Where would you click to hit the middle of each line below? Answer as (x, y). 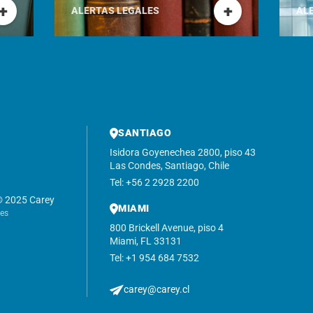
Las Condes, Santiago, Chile (169, 166)
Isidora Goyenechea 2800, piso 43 (183, 152)
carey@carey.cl (156, 289)
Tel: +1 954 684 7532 (154, 258)
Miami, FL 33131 (146, 241)
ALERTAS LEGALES (115, 11)
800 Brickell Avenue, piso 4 (167, 228)
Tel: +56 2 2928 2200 (154, 182)
